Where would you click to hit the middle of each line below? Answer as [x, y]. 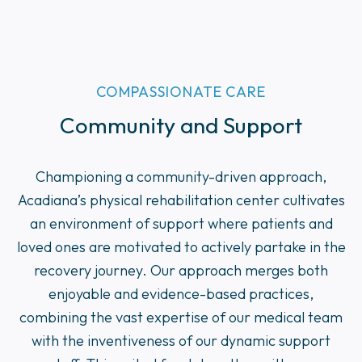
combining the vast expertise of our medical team [181, 318]
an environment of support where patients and [181, 224]
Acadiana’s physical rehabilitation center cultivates [181, 200]
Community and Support [181, 125]
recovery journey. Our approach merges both [181, 271]
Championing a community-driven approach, [181, 177]
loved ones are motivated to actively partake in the [181, 247]
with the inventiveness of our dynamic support [181, 341]
